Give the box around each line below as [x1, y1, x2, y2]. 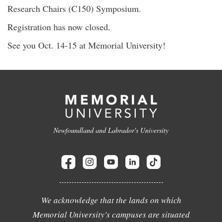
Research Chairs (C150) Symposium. [7, 2, 141, 14]
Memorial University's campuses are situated [32, 209, 190, 220]
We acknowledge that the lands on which [41, 194, 181, 206]
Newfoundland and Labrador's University [54, 125, 168, 135]
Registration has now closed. [7, 21, 111, 33]
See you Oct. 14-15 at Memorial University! [7, 39, 166, 51]
